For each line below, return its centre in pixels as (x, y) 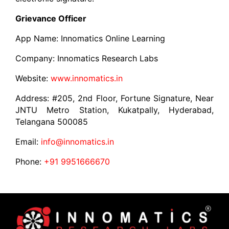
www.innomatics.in (87, 78)
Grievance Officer (51, 19)
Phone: (30, 162)
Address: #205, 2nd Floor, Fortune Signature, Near (114, 98)
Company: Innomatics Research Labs (87, 59)
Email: (28, 142)
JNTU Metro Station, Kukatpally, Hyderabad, (114, 110)
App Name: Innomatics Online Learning (90, 39)
